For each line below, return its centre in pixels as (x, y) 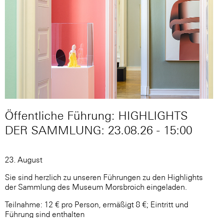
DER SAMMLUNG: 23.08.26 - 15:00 (99, 130)
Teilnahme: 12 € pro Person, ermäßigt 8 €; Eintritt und (97, 204)
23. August (24, 159)
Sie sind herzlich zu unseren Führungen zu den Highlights (104, 177)
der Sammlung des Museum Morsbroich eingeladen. (96, 187)
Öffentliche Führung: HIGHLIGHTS (96, 115)
